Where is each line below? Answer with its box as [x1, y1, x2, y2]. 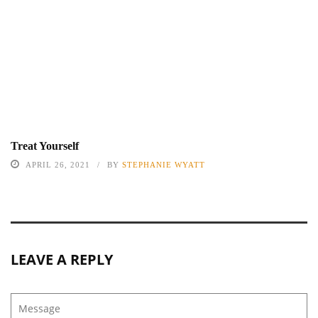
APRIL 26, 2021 [26, 160, 90, 169]
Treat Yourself [11, 139, 79, 152]
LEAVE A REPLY [11, 249, 113, 269]
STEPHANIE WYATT [122, 160, 205, 169]
